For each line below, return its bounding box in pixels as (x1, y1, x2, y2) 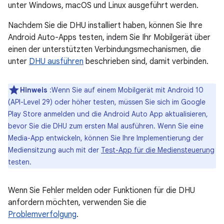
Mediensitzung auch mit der (8, 145, 101, 154)
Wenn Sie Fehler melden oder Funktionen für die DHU (8, 185, 195, 195)
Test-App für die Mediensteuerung (101, 145, 214, 154)
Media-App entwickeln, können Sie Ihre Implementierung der (8, 133, 203, 142)
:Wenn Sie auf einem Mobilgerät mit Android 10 (47, 85, 203, 94)
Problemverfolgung (8, 209, 76, 219)
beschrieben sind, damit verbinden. (83, 56, 208, 66)
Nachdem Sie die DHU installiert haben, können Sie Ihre (8, 20, 202, 30)
